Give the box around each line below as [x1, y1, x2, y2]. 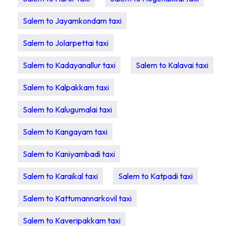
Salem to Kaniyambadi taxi [23, 149, 115, 159]
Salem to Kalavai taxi [136, 60, 208, 70]
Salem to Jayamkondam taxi [23, 16, 122, 26]
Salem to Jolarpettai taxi [23, 38, 108, 48]
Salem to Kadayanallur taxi [23, 60, 116, 70]
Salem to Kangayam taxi [23, 127, 107, 137]
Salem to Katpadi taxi [118, 171, 193, 181]
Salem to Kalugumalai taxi [23, 104, 112, 115]
